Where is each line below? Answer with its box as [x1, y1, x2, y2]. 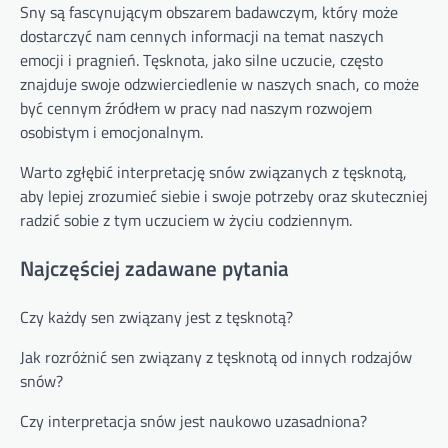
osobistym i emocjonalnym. [20, 120, 203, 145]
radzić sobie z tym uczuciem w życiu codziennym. [20, 208, 352, 233]
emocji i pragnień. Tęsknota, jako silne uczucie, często [20, 48, 383, 73]
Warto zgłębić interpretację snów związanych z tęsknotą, [20, 160, 407, 185]
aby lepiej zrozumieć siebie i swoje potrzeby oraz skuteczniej [20, 184, 428, 209]
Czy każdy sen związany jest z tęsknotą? [20, 305, 293, 330]
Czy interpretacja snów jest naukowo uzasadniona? [20, 409, 367, 434]
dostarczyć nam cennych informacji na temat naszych [20, 24, 384, 49]
